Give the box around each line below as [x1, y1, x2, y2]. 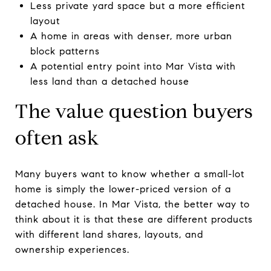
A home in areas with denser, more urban [30, 30, 232, 42]
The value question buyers [15, 99, 253, 123]
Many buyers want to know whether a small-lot [15, 168, 244, 180]
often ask [15, 125, 100, 150]
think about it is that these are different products [15, 213, 253, 225]
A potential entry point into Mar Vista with [30, 60, 236, 72]
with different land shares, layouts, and [15, 228, 203, 240]
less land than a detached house [30, 75, 189, 87]
